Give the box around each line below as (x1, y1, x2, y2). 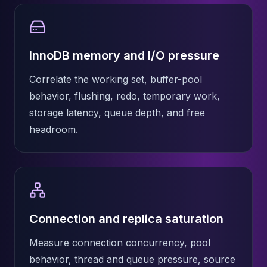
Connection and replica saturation (29, 212, 223, 226)
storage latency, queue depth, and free (29, 107, 205, 119)
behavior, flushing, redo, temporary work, (29, 90, 220, 102)
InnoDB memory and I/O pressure (29, 48, 219, 63)
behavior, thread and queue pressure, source (29, 253, 235, 265)
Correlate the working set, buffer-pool (29, 73, 202, 85)
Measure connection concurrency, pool (29, 237, 210, 249)
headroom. (29, 123, 78, 135)
